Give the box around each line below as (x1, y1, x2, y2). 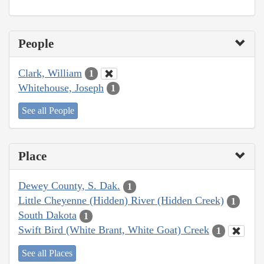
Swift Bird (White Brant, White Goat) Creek (18, 224, 209, 236)
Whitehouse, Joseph (18, 81, 104, 94)
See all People (22, 105, 74, 116)
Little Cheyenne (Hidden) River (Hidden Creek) (18, 194, 224, 207)
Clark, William (18, 67, 82, 79)
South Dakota (18, 209, 77, 222)
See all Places (22, 247, 72, 258)
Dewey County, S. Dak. (18, 180, 120, 192)
